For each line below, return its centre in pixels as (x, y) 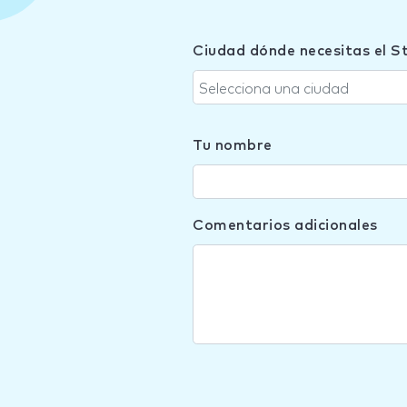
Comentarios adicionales (285, 225)
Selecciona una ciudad (274, 89)
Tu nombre (233, 145)
